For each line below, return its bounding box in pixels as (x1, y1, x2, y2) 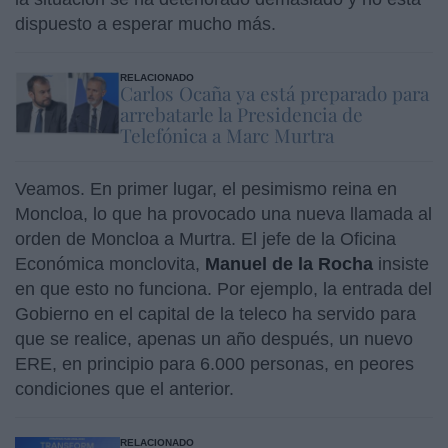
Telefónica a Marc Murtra (119, 121, 334, 148)
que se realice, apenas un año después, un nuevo (15, 328, 413, 349)
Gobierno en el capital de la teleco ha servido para (15, 303, 416, 324)
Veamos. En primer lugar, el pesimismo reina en (15, 178, 397, 199)
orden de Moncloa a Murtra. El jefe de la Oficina (15, 228, 396, 249)
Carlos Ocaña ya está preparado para (119, 79, 429, 106)
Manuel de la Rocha (205, 253, 378, 274)
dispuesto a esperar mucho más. (15, 13, 281, 34)
